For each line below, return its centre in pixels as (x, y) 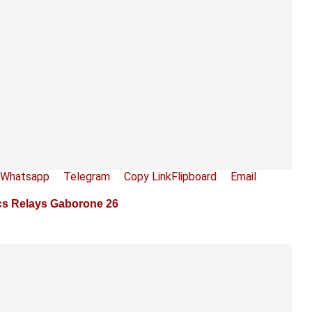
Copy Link (148, 176)
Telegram (87, 176)
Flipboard (194, 176)
